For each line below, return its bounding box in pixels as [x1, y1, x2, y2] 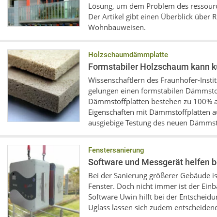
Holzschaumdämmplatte [88, 50, 168, 59]
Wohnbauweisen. [88, 22, 146, 32]
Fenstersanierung [88, 146, 144, 155]
